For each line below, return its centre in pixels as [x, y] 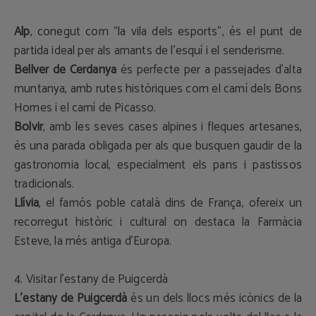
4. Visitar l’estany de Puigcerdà [91, 279]
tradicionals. [44, 184]
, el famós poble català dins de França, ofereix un [170, 203]
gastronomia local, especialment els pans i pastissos [158, 165]
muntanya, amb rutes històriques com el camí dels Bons [158, 89]
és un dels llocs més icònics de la [214, 298]
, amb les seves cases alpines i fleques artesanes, [172, 127]
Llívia [27, 203]
